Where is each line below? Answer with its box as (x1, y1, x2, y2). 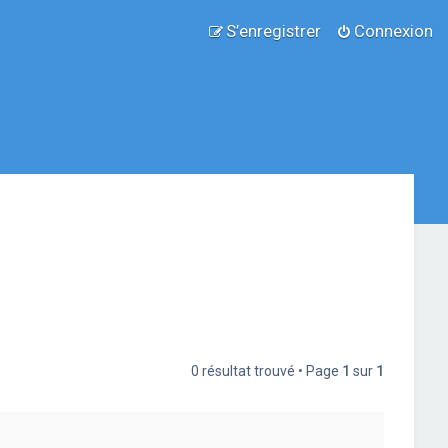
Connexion (354, 21, 433, 41)
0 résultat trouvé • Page (191, 363, 343, 379)
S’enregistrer (226, 21, 321, 41)
